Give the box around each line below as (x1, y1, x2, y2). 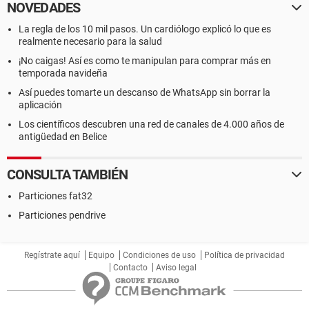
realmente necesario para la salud (19, 36, 162, 47)
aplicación (19, 99, 62, 110)
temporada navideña (19, 68, 108, 79)
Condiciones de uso (123, 250, 196, 260)
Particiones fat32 (19, 190, 92, 201)
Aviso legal (156, 263, 197, 272)
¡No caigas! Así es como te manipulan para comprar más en (19, 55, 271, 66)
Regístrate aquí (24, 250, 80, 260)
